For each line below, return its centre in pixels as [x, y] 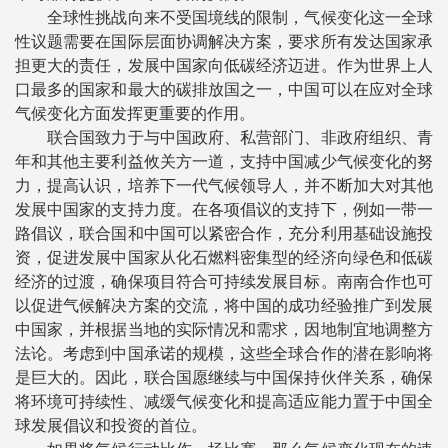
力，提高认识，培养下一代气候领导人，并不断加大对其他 [224, 185]
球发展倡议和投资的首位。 [111, 425]
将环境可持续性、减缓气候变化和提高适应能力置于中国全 [224, 401]
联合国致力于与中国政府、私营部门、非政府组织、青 [224, 137]
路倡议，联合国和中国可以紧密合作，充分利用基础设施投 [224, 233]
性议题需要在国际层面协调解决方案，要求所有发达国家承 [224, 41]
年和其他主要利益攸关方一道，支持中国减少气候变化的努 [224, 161]
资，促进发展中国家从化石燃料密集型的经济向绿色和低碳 [224, 257]
